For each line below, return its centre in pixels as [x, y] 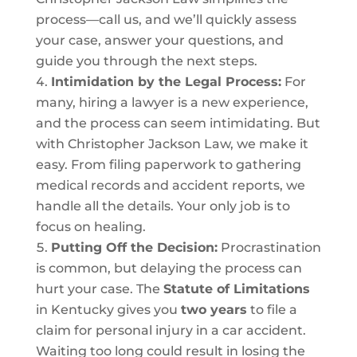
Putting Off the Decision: [134, 248]
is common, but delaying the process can [169, 269]
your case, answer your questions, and [159, 41]
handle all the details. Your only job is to [163, 206]
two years [214, 310]
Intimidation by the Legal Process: [166, 82]
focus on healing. [90, 227]
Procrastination [269, 248]
